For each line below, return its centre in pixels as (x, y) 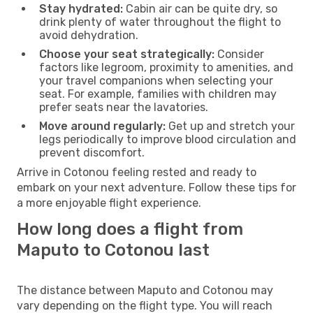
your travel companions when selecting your (156, 80)
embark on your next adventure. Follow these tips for (156, 187)
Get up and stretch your (230, 126)
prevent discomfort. (92, 152)
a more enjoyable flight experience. (109, 203)
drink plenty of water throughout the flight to (160, 22)
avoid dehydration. (89, 35)
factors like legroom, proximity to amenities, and (166, 67)
